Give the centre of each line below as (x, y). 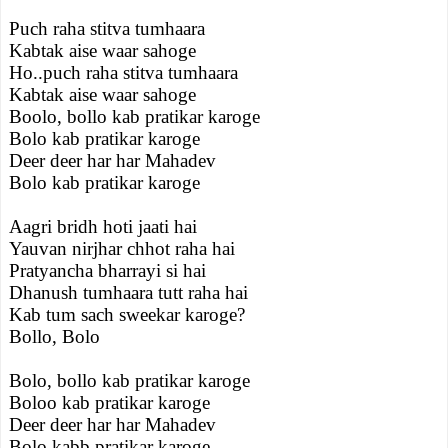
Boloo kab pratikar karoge (109, 402)
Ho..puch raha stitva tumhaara (123, 72)
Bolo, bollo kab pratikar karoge (129, 380)
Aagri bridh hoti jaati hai (103, 226)
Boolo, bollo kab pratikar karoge (134, 116)
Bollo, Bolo (54, 336)
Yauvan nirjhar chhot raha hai (122, 248)
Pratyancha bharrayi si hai (107, 270)
